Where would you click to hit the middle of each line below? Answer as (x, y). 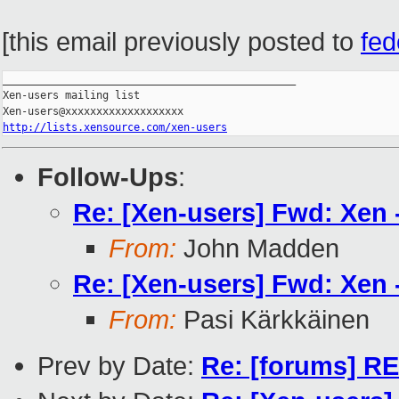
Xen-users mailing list (71, 96)
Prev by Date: (119, 366)
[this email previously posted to (181, 42)
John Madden (258, 248)
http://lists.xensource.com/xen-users (115, 128)
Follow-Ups (108, 177)
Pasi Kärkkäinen (273, 320)
